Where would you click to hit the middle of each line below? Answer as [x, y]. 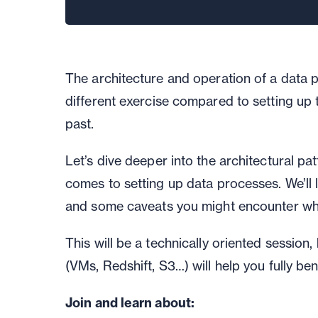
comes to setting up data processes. [175, 183]
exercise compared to [186, 101]
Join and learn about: [130, 303]
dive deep [124, 161]
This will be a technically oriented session [188, 243]
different [92, 101]
